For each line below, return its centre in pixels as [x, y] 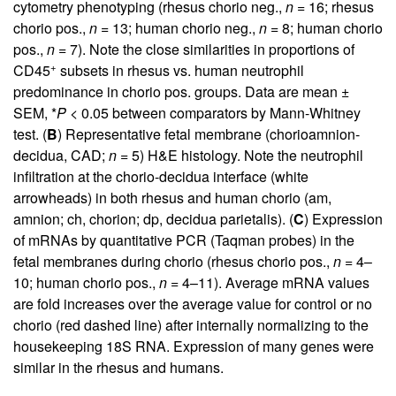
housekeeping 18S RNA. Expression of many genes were [194, 346]
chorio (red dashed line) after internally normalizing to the [191, 325]
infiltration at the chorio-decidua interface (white [161, 177]
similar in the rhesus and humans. [118, 368]
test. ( [30, 134]
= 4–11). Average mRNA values [268, 283]
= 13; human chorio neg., [178, 28]
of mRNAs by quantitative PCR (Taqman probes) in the [184, 240]
